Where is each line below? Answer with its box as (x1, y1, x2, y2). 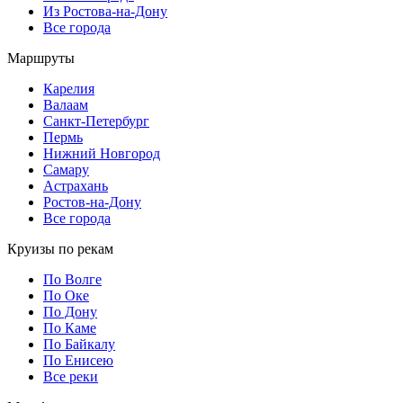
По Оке (43, 288, 89, 304)
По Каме (43, 320, 96, 336)
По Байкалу (43, 336, 115, 353)
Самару (43, 162, 89, 178)
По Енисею (43, 353, 113, 369)
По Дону (43, 304, 97, 320)
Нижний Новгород (43, 146, 160, 162)
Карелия (43, 81, 94, 97)
